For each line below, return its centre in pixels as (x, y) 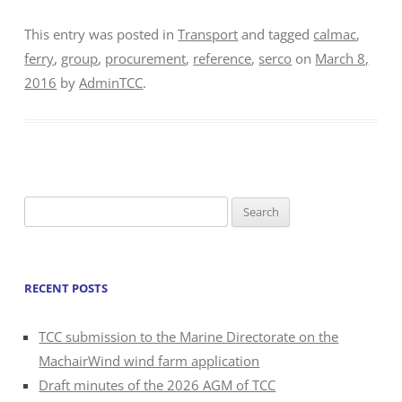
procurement (146, 58)
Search (44, 208)
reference (223, 58)
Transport (208, 34)
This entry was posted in (101, 34)
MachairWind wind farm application (149, 361)
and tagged (276, 34)
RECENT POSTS (66, 288)
